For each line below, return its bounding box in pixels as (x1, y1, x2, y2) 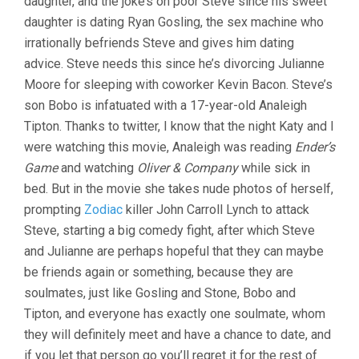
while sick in (238, 159, 310, 175)
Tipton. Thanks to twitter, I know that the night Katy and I (24, 118, 334, 134)
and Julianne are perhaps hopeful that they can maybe (24, 243, 324, 259)
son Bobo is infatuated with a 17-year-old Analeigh (24, 97, 307, 113)
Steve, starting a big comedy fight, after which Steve (24, 222, 315, 238)
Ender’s (295, 139, 335, 155)
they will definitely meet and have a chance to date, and (24, 326, 331, 342)
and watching (58, 159, 137, 175)
